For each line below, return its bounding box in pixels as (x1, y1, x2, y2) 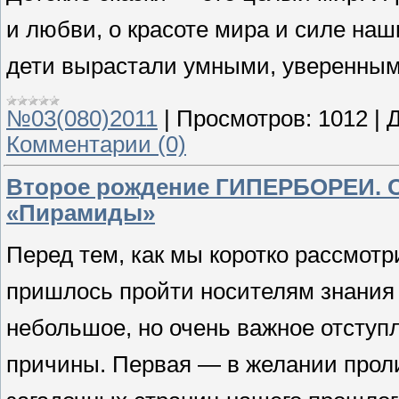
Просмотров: (176, 106, 312, 132)
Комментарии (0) (6, 132, 186, 158)
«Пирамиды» (6, 199, 155, 225)
